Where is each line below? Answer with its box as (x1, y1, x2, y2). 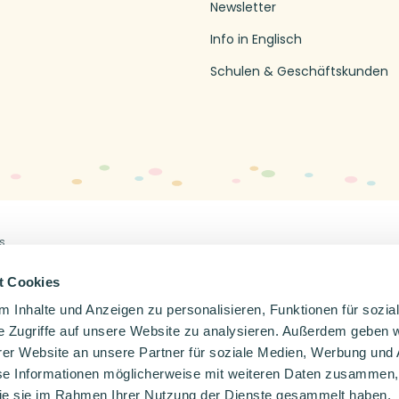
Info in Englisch (210, 30, 302, 49)
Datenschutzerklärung (104, 253, 224, 269)
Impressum (25, 253, 87, 269)
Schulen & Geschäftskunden (210, 61, 388, 80)
